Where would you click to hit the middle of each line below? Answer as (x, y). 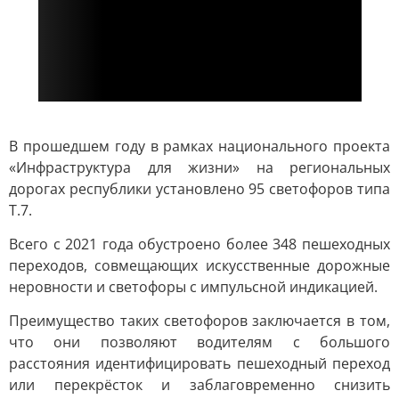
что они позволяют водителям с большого (199, 342)
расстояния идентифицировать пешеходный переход (199, 363)
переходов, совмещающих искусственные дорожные (199, 265)
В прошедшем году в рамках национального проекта (199, 146)
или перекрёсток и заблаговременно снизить (199, 385)
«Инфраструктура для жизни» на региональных (199, 167)
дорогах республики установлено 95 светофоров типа (199, 189)
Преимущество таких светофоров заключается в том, (199, 321)
